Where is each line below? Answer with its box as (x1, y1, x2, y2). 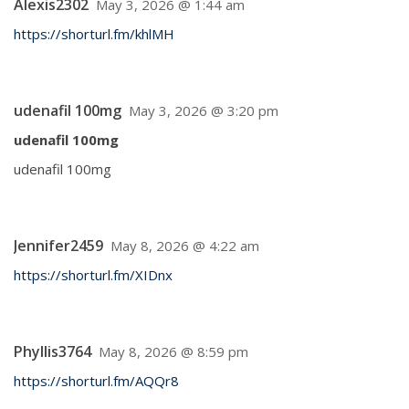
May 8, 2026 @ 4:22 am (110, 236, 259, 255)
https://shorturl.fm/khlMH (14, 25, 174, 43)
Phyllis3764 (14, 341, 91, 362)
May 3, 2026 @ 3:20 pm (129, 101, 278, 120)
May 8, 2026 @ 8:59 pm (99, 342, 248, 361)
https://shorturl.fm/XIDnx (14, 266, 173, 284)
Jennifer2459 (14, 236, 103, 256)
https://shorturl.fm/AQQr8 (14, 372, 179, 390)
